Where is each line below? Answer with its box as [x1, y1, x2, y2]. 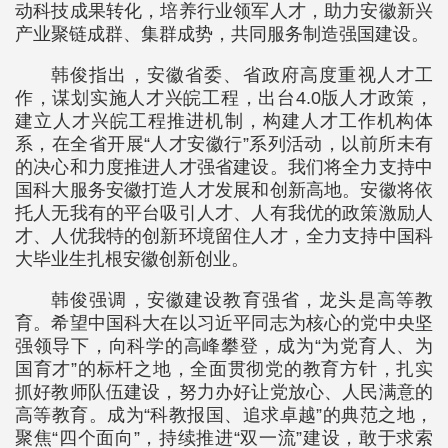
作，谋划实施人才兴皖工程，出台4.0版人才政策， [15, 88, 433, 109]
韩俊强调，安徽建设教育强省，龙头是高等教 [51, 290, 433, 311]
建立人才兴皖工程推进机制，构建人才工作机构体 [15, 111, 433, 132]
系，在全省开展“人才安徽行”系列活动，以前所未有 [15, 134, 433, 155]
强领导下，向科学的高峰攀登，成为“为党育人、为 [15, 336, 433, 357]
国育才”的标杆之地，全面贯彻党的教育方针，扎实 [15, 359, 433, 380]
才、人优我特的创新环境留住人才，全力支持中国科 [15, 226, 433, 247]
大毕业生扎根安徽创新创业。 [15, 249, 249, 270]
